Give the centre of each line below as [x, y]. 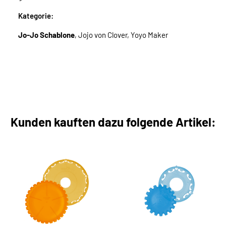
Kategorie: [36, 16]
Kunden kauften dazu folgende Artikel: [113, 122]
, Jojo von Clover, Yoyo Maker [121, 35]
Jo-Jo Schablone [46, 35]
